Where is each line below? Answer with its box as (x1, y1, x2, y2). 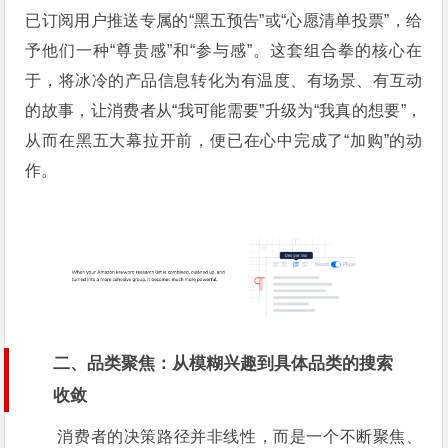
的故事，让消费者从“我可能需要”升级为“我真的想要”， (25, 102, 423, 120)
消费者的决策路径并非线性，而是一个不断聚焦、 (57, 428, 423, 446)
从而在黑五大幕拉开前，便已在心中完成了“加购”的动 (25, 132, 423, 150)
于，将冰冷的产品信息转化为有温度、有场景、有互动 (25, 72, 423, 90)
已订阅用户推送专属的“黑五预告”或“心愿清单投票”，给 (25, 12, 423, 30)
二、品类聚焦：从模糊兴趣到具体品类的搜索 (53, 354, 394, 374)
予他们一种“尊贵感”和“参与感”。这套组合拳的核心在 (25, 42, 423, 60)
